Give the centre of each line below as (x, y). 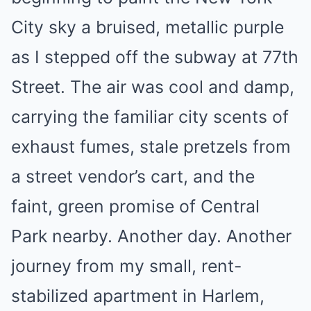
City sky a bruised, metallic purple (148, 27)
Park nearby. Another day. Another (151, 236)
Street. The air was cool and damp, (153, 87)
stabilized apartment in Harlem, (138, 296)
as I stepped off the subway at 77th (155, 57)
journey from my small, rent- (126, 266)
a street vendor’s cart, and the (133, 176)
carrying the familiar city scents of (150, 117)
